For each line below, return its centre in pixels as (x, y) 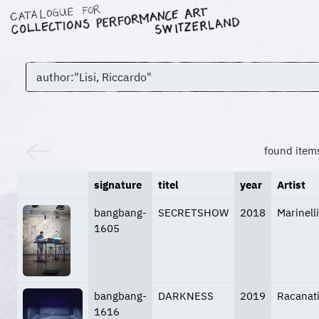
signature (118, 185)
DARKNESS (186, 296)
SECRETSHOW (193, 213)
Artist (291, 185)
